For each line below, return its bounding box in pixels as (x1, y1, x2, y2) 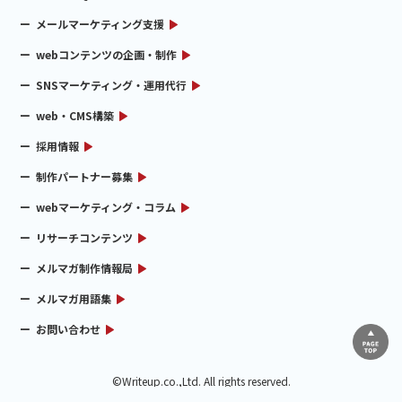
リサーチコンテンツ (36, 230, 134, 245)
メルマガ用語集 (36, 291, 112, 306)
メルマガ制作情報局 (36, 260, 134, 275)
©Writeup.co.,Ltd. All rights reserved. (111, 373, 291, 389)
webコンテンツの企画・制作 (36, 47, 178, 62)
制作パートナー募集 (36, 169, 134, 184)
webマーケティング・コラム (36, 199, 177, 214)
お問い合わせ (36, 321, 101, 336)
